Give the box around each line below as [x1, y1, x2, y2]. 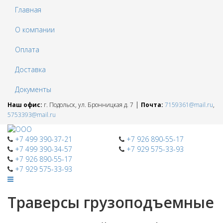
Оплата [15, 45, 39, 54]
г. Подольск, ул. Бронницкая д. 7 [42, 101, 133, 109]
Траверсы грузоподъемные [7, 192, 214, 213]
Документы [15, 85, 51, 94]
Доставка [15, 65, 46, 74]
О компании [15, 25, 55, 34]
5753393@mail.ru [7, 111, 56, 119]
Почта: [141, 101, 163, 109]
